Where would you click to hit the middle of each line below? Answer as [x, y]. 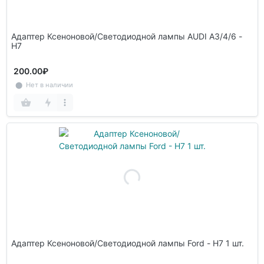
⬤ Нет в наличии [43, 85]
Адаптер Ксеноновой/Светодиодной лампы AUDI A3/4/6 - [125, 37]
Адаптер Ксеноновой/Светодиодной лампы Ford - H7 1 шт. [127, 243]
